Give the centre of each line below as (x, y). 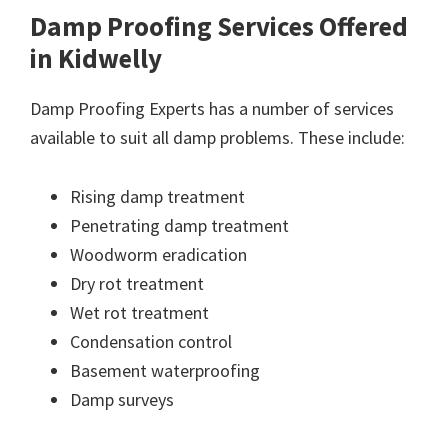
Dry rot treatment (137, 283)
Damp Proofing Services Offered (219, 25)
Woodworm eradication (158, 254)
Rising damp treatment (157, 196)
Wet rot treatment (139, 312)
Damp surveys (122, 399)
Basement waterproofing (165, 370)
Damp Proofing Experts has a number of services (212, 108)
